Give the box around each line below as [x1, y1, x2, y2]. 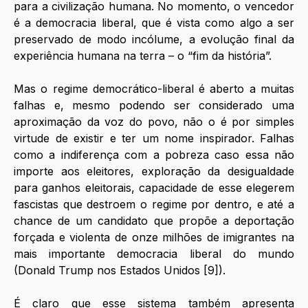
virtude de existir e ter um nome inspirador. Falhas [14, 131, 294, 145]
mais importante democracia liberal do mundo [14, 246, 294, 261]
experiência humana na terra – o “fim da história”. [14, 48, 272, 63]
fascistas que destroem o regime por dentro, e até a [14, 197, 294, 211]
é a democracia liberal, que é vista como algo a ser [14, 15, 294, 30]
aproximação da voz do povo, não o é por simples [14, 114, 294, 129]
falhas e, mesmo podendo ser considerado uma [14, 98, 294, 112]
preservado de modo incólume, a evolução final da [14, 32, 294, 46]
